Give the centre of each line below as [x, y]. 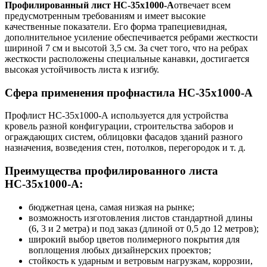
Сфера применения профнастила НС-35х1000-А [129, 92]
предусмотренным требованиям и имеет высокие [105, 15]
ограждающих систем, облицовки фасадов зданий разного [124, 137]
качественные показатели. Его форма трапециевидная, [116, 26]
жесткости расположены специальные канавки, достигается [127, 58]
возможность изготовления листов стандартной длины [141, 218]
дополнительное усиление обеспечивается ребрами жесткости [131, 37]
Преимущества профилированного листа [111, 171]
